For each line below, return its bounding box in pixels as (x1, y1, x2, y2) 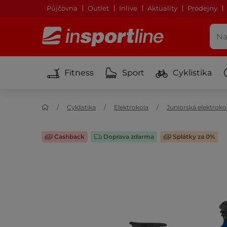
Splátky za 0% (171, 133, 215, 140)
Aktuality (147, 4, 177, 12)
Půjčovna (47, 4, 78, 12)
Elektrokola (114, 103, 148, 111)
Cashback (53, 133, 85, 140)
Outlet (88, 4, 109, 12)
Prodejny (187, 4, 217, 12)
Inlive (119, 4, 137, 12)
